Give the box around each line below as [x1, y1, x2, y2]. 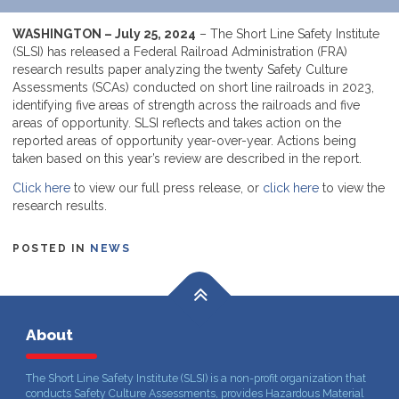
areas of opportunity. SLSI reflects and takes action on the [12, 115, 341, 130]
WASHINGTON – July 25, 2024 [12, 26, 196, 41]
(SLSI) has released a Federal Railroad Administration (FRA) [12, 44, 347, 59]
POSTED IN [12, 241, 90, 255]
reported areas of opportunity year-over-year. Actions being [12, 133, 356, 148]
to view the [319, 180, 385, 195]
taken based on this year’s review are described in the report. [12, 151, 362, 166]
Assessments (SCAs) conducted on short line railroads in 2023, [12, 79, 374, 94]
